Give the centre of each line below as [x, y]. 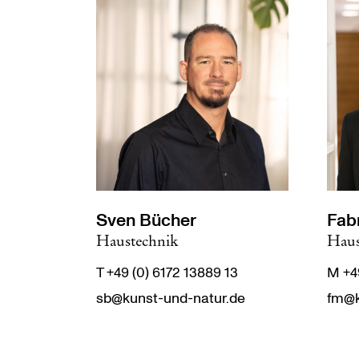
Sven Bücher [146, 220]
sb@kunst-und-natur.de [171, 298]
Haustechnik [137, 240]
